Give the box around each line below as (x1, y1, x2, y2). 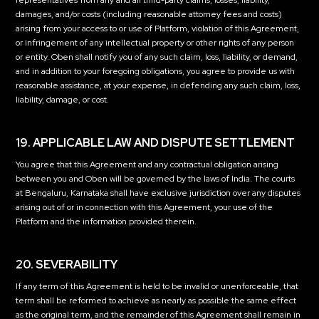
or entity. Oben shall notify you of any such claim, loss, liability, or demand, (16, 51, 298, 63)
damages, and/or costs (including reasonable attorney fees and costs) (16, 9, 283, 20)
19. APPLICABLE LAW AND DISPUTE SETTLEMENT (16, 135, 296, 150)
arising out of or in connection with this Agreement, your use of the (16, 202, 273, 213)
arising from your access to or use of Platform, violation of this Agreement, (16, 23, 300, 34)
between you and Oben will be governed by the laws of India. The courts (16, 173, 296, 184)
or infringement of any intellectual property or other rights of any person (16, 37, 295, 48)
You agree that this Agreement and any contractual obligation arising (16, 159, 279, 170)
